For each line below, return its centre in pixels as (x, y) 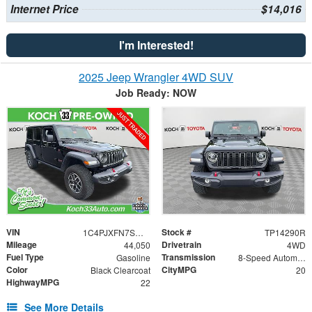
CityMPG (179, 270)
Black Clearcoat (120, 270)
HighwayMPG (33, 282)
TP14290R (285, 233)
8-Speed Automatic (301, 258)
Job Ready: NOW (156, 92)
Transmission (188, 257)
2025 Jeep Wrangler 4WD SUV (156, 77)
